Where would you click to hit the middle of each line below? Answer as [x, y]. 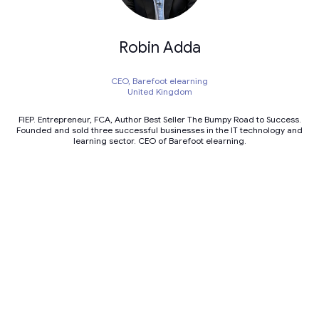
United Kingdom [159, 92]
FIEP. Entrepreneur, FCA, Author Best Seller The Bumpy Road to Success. [159, 120]
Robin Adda [159, 48]
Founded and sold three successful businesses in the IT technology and [159, 130]
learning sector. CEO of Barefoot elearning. [159, 141]
